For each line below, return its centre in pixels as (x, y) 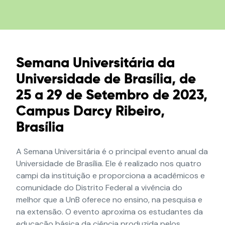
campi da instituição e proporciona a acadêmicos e (111, 176)
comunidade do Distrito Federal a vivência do (99, 188)
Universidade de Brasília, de (106, 79)
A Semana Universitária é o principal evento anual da (112, 151)
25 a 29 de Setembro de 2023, (112, 95)
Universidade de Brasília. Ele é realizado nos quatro (109, 163)
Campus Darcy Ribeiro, (91, 111)
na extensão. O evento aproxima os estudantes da (110, 212)
